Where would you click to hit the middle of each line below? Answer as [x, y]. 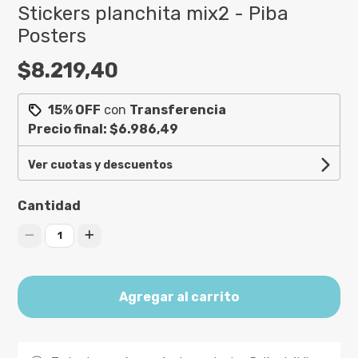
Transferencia [178, 109]
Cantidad [50, 205]
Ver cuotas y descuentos [101, 165]
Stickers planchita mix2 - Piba [153, 13]
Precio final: [69, 129]
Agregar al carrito [179, 296]
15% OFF [75, 109]
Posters [52, 36]
